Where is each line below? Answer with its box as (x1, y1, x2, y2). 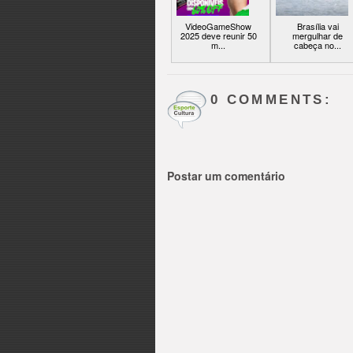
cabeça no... (294, 39, 341, 52)
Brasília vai (296, 20, 339, 33)
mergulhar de (292, 29, 343, 43)
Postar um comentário (167, 168, 285, 184)
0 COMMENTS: (210, 92, 332, 108)
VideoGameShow (185, 20, 251, 33)
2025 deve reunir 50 (180, 29, 257, 43)
